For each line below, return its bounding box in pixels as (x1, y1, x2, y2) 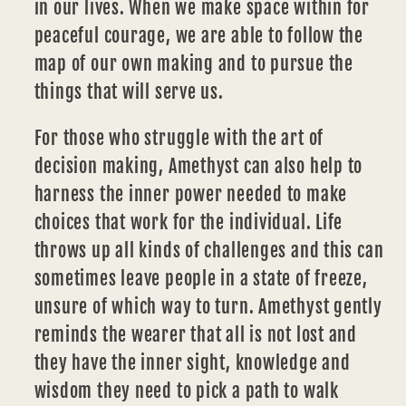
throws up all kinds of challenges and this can (34, 238, 384, 262)
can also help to (243, 154, 363, 178)
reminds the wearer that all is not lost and (34, 323, 358, 346)
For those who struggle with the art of (34, 126, 324, 150)
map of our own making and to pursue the (34, 53, 353, 76)
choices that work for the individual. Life (34, 210, 343, 234)
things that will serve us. (34, 81, 224, 104)
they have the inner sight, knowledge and (34, 351, 351, 374)
